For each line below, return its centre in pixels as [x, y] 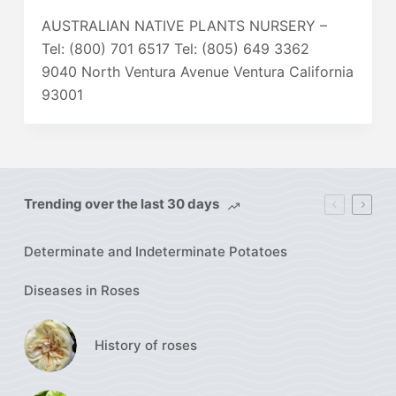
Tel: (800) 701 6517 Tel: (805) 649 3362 [175, 48]
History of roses [145, 345]
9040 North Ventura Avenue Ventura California [197, 71]
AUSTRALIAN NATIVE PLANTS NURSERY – [184, 25]
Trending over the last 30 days [121, 204]
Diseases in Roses [81, 290]
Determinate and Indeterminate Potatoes [155, 251]
